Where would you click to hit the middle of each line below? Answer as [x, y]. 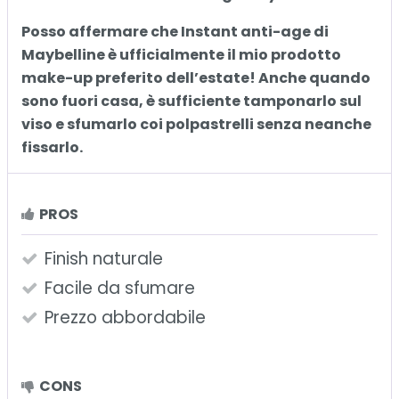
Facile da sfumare [120, 289]
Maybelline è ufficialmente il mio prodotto [181, 55]
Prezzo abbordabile [125, 318]
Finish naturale [104, 259]
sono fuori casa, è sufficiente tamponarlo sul [191, 102]
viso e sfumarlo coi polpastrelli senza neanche [196, 125]
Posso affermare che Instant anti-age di [175, 32]
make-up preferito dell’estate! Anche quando [196, 78]
